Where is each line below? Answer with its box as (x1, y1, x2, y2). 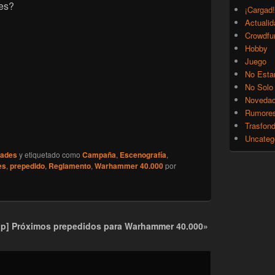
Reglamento (48, 160, 91, 172)
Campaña (82, 149, 116, 161)
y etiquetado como (17, 149, 82, 160)
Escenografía (120, 149, 166, 161)
